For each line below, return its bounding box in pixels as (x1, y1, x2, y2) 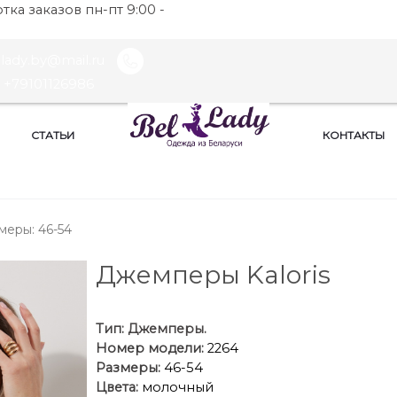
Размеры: (95, 360, 160, 376)
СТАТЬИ (31, 128, 74, 143)
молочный (141, 379, 214, 395)
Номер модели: (95, 340, 204, 356)
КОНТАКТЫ (323, 128, 385, 143)
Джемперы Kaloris (95, 260, 331, 290)
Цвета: (95, 379, 142, 395)
